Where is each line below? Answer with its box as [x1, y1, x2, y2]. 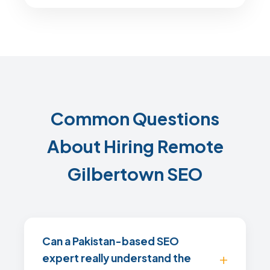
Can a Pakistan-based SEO [42, 234, 179, 248]
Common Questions [51, 107, 219, 129]
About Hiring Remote [46, 135, 224, 157]
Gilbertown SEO [67, 163, 202, 184]
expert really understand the [42, 251, 191, 265]
